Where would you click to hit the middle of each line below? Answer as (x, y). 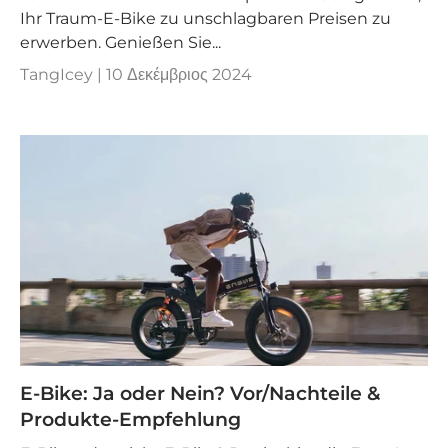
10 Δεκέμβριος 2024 (179, 75)
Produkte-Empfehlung (130, 419)
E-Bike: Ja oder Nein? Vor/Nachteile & (200, 393)
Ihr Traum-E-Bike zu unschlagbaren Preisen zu (205, 19)
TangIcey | (63, 75)
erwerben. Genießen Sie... (120, 43)
